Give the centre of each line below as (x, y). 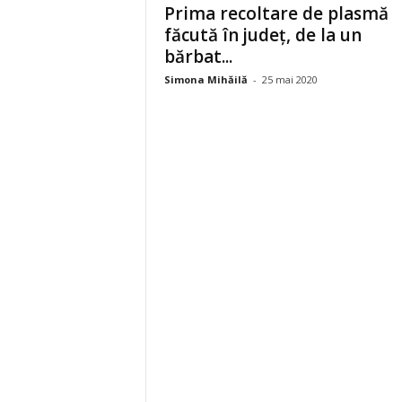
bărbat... (198, 57)
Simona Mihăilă (205, 79)
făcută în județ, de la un (262, 35)
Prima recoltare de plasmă (276, 13)
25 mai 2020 (289, 79)
